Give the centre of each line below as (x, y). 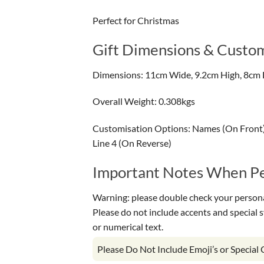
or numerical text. (128, 226)
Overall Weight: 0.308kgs (144, 101)
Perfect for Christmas (136, 21)
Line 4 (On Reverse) (132, 143)
